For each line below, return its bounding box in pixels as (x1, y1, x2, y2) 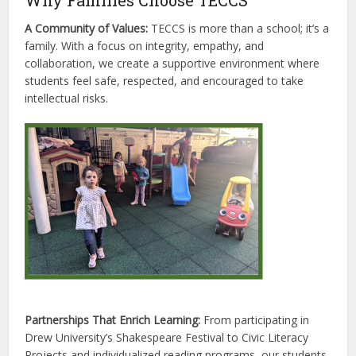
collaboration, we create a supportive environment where (25, 56, 320, 72)
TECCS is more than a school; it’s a (148, 21, 330, 37)
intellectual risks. (25, 91, 109, 106)
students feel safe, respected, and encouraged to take (25, 73, 304, 89)
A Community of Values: (25, 21, 149, 37)
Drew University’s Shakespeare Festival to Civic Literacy (25, 330, 309, 346)
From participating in (200, 312, 310, 328)
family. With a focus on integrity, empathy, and (25, 38, 265, 54)
